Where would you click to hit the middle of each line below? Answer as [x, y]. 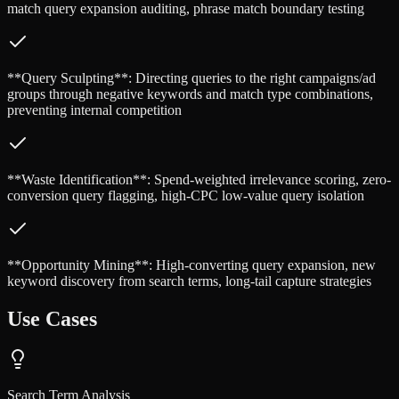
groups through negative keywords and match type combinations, [190, 94]
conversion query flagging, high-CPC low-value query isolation [186, 195]
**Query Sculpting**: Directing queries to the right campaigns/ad [191, 77]
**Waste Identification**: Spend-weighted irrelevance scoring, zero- [199, 179]
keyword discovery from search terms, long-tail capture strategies [189, 281]
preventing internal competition [94, 110]
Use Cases [52, 318]
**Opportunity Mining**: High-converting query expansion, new [191, 265]
